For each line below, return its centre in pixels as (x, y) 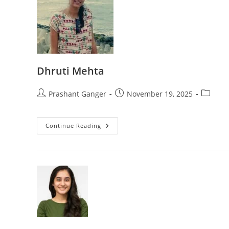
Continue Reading (73, 126)
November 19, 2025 (160, 94)
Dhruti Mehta (71, 71)
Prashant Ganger (77, 94)
